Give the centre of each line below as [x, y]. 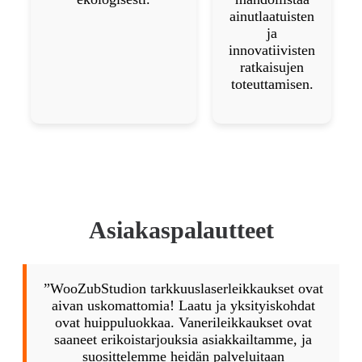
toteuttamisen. [272, 84]
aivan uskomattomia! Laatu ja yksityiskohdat [183, 305]
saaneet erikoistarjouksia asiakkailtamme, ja [183, 339]
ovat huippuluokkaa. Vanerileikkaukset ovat [183, 322]
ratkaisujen [272, 67]
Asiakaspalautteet [181, 229]
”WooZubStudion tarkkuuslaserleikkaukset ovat [183, 288]
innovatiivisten [272, 50]
